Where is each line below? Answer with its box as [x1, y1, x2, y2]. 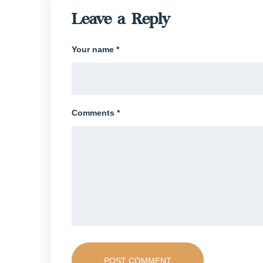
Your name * [72, 45, 119, 54]
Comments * [72, 108, 120, 117]
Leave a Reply [72, 13, 170, 28]
